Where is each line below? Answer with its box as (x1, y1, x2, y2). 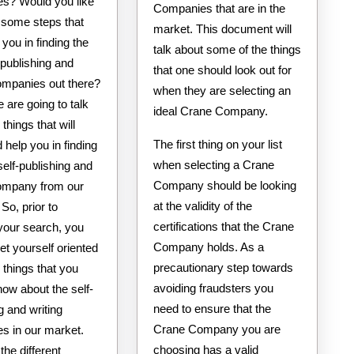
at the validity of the (153, 198, 252, 213)
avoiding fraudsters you (153, 281, 273, 295)
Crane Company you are (153, 322, 281, 336)
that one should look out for (153, 62, 292, 77)
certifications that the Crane (153, 219, 294, 233)
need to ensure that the (153, 301, 271, 315)
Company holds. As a (153, 239, 264, 254)
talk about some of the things (153, 42, 301, 56)
